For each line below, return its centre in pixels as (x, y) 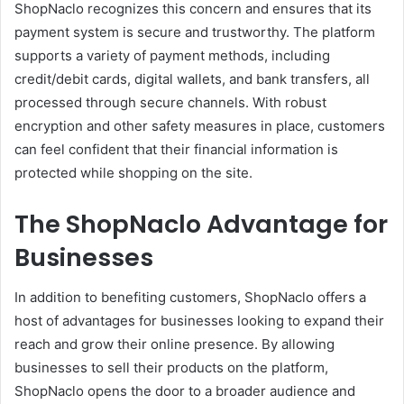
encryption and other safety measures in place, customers (200, 125)
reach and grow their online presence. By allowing (174, 344)
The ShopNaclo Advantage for (201, 224)
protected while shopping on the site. (133, 172)
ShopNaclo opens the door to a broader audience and (185, 391)
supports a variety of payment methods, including (172, 55)
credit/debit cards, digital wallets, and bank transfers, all (192, 78)
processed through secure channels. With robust (170, 102)
